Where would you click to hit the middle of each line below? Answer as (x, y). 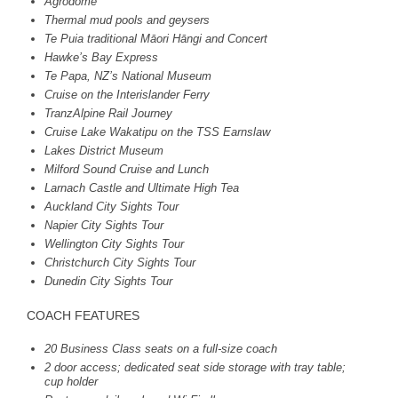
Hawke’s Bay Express (101, 57)
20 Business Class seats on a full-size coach (161, 348)
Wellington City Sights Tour (114, 243)
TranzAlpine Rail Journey (108, 113)
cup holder (71, 381)
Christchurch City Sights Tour (120, 262)
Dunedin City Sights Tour (108, 281)
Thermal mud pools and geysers (127, 20)
